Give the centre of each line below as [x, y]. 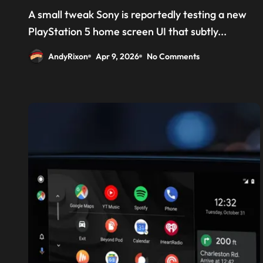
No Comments [173, 56]
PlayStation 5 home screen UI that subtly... [127, 31]
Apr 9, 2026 [117, 56]
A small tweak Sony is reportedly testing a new [32, 14]
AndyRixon [68, 56]
